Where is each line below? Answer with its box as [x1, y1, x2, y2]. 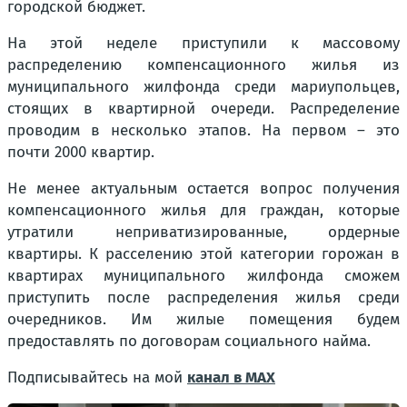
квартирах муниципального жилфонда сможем [7, 266, 400, 285]
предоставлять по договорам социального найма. [7, 332, 371, 351]
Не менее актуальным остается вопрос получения [7, 179, 400, 198]
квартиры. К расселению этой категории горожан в [7, 244, 400, 263]
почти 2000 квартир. [7, 143, 154, 162]
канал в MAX [187, 368, 275, 387]
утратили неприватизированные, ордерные [7, 223, 400, 242]
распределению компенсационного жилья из [7, 55, 400, 74]
